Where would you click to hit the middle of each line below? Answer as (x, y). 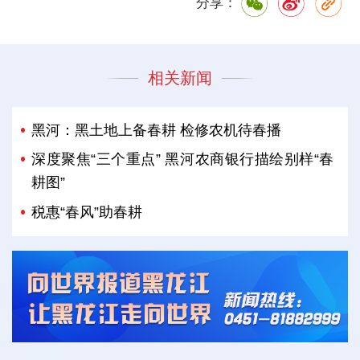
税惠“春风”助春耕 (87, 212)
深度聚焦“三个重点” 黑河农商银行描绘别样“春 (183, 160)
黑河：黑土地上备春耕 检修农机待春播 (157, 131)
